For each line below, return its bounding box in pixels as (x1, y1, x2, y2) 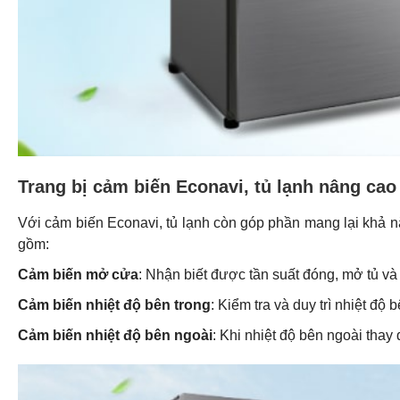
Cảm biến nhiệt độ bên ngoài (18, 328, 212, 344)
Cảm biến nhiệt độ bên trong (18, 297, 211, 313)
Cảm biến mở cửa (18, 267, 138, 283)
